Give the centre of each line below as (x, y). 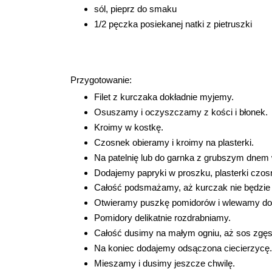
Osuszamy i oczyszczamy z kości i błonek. (181, 112)
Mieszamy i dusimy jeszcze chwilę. (165, 263)
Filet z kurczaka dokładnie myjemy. (164, 97)
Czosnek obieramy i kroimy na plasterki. (174, 142)
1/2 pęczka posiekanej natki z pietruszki (173, 24)
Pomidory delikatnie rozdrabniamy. (162, 218)
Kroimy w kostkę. (128, 127)
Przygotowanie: (101, 80)
